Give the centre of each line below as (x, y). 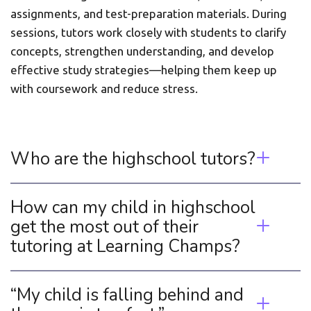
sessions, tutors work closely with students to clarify (148, 32)
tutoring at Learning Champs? (127, 246)
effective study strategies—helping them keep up (144, 70)
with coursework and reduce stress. (104, 89)
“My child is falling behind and (127, 295)
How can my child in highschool (133, 208)
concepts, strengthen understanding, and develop (142, 51)
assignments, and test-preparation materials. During (149, 14)
